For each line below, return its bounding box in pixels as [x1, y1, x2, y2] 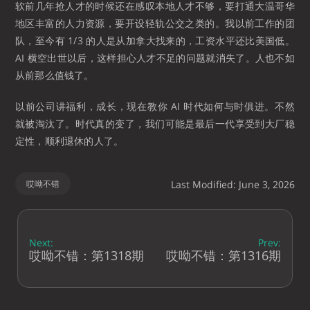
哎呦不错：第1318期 [29, 246, 144, 264]
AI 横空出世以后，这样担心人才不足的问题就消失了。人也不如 [15, 51, 295, 64]
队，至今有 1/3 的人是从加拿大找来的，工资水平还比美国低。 [15, 33, 295, 47]
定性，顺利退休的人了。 [15, 134, 124, 147]
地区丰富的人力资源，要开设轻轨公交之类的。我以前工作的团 [15, 16, 295, 30]
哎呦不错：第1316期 [166, 246, 281, 264]
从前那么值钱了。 [15, 68, 94, 82]
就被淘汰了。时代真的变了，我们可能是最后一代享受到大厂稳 [15, 116, 295, 130]
